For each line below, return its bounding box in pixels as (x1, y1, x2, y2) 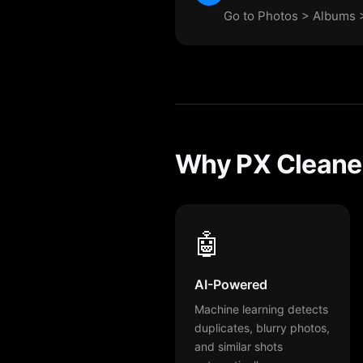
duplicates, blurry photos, (194, 320, 330, 335)
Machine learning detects (194, 301, 328, 316)
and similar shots (194, 339, 283, 353)
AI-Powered (194, 275, 267, 293)
